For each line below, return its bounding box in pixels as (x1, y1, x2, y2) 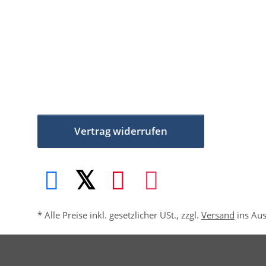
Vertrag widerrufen (74, 123, 167, 138)
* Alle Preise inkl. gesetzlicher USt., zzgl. (37, 208, 201, 221)
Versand (201, 208, 235, 221)
